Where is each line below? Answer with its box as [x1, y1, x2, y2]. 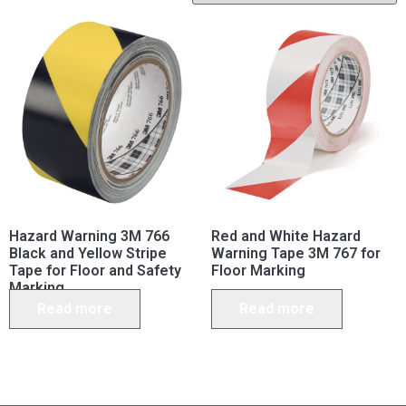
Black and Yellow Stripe [9, 244, 167, 262]
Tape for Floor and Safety [9, 261, 181, 279]
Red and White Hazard [210, 227, 361, 245]
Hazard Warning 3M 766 [9, 227, 169, 245]
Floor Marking [210, 261, 305, 279]
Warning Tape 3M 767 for [210, 244, 381, 262]
